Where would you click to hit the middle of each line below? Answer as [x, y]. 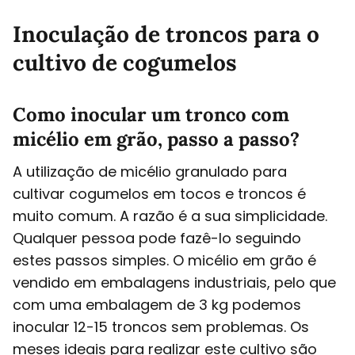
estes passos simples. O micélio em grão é [164, 260]
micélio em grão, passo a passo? [156, 139]
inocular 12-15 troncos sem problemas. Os [161, 326]
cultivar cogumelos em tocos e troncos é [159, 193]
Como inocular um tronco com [151, 114]
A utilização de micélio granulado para [150, 171]
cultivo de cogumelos [125, 62]
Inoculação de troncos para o [166, 34]
